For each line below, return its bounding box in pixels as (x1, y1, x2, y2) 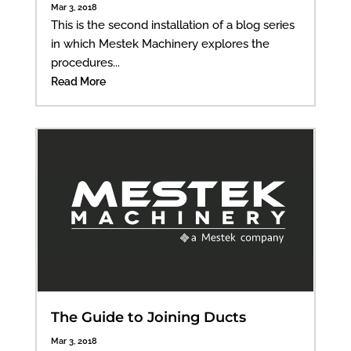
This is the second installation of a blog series (50, 18, 295, 33)
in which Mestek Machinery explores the (50, 37, 270, 52)
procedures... (50, 56, 120, 71)
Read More (50, 75, 106, 89)
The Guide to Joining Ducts (50, 309, 246, 327)
